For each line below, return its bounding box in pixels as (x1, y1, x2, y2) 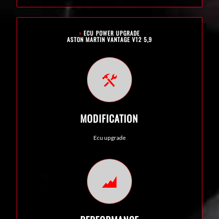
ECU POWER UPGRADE (83, 28, 140, 37)
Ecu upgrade (93, 133, 126, 141)
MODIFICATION (80, 110, 139, 126)
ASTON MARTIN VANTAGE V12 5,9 (66, 35, 152, 44)
